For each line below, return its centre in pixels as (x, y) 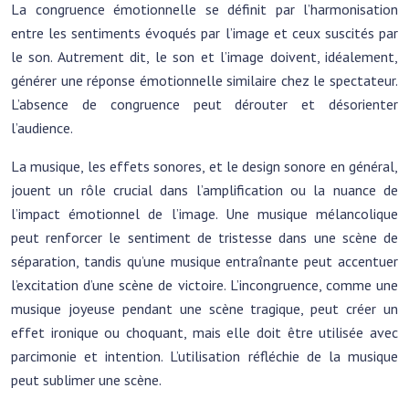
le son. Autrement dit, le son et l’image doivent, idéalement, (204, 57)
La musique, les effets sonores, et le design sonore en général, (204, 166)
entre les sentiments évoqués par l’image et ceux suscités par (204, 33)
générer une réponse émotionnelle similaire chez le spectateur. (204, 80)
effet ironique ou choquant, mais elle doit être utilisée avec (204, 332)
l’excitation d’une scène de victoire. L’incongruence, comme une (204, 285)
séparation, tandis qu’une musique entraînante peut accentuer (204, 261)
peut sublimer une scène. (86, 380)
